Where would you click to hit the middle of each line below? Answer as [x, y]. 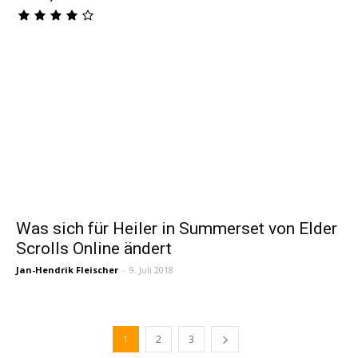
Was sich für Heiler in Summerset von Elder [177, 228]
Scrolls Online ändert [94, 248]
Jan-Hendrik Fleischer [67, 269]
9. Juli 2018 [151, 269]
